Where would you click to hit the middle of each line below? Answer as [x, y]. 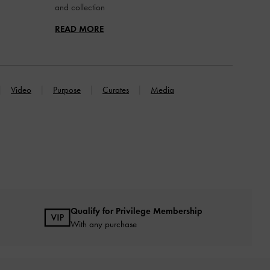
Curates [116, 89]
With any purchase [103, 224]
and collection [80, 7]
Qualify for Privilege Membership [136, 211]
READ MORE [79, 29]
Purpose [67, 89]
